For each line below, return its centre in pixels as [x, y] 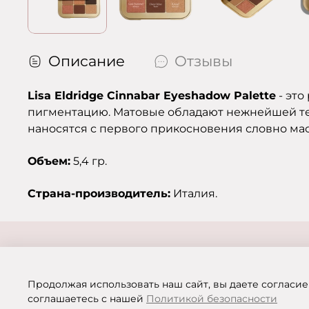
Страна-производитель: [99, 194]
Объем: [49, 161]
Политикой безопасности [212, 299]
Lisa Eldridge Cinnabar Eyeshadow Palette [152, 96]
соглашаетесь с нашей [87, 299]
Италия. [195, 194]
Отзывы [203, 61]
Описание [87, 61]
